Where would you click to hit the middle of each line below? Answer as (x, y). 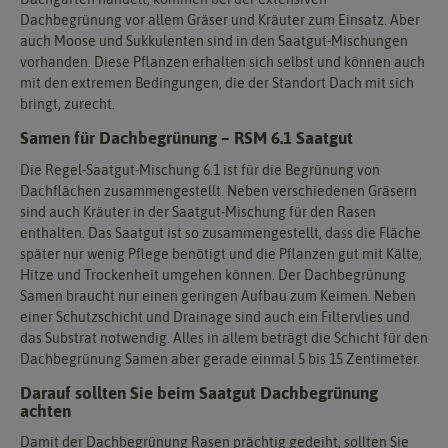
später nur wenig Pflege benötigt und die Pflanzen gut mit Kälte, (221, 253)
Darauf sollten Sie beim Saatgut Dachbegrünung (199, 392)
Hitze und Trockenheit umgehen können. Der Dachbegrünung (213, 274)
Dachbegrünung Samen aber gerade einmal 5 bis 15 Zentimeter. (220, 358)
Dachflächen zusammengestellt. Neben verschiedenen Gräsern (218, 190)
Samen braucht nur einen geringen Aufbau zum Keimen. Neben (218, 295)
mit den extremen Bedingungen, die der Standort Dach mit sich (217, 83)
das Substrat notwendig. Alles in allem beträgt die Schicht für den (224, 337)
